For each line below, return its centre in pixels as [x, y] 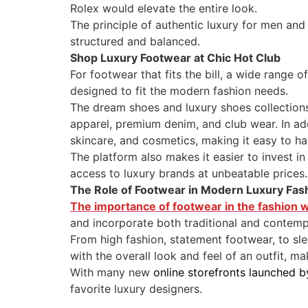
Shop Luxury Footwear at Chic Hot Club [175, 57]
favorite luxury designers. [136, 288]
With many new [112, 272]
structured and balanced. [135, 41]
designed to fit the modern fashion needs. [179, 90]
